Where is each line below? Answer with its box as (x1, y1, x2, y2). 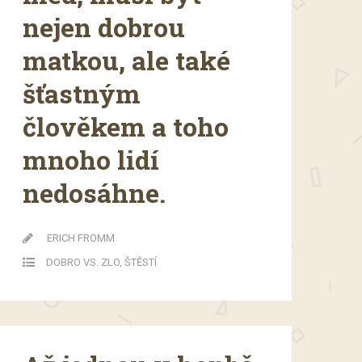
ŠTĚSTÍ (124, 255, 157, 268)
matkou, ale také (23, 42, 230, 78)
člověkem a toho (23, 108, 229, 144)
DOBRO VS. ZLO (46, 255, 120, 268)
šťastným (23, 75, 141, 111)
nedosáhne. (23, 175, 166, 210)
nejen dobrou (23, 9, 185, 44)
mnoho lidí (23, 141, 159, 177)
